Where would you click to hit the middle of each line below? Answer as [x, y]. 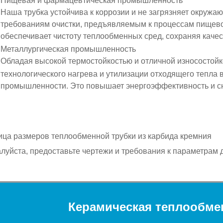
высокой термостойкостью [84, 61]
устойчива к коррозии [90, 12]
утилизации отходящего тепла [162, 74]
